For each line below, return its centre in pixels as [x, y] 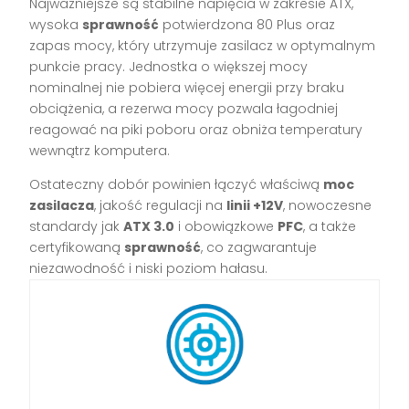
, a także [330, 227]
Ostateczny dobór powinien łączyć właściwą [177, 185]
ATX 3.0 [149, 227]
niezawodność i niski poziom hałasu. [149, 269]
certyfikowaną [77, 248]
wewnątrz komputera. [100, 151]
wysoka [56, 25]
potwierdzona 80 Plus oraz [247, 25]
